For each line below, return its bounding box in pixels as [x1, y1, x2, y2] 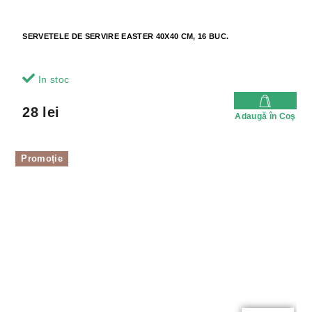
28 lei [22, 104, 60, 120]
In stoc [35, 74, 70, 86]
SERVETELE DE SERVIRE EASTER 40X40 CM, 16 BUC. [22, 32, 229, 41]
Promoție [21, 153, 63, 164]
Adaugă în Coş [235, 111, 296, 122]
